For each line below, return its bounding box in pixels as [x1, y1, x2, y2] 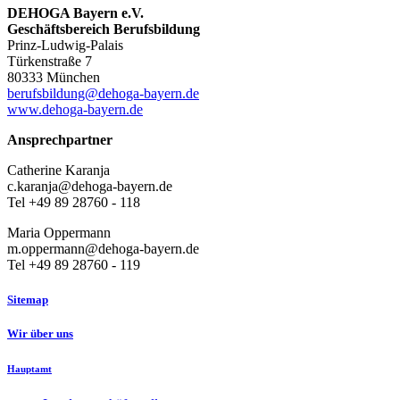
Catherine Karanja [7, 162, 110, 178]
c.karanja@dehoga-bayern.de [7, 178, 172, 194]
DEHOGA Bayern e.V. [7, 4, 144, 21]
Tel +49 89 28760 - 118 [7, 194, 140, 210]
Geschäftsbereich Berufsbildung [7, 21, 200, 37]
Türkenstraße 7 [7, 53, 92, 69]
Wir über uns [7, 327, 73, 341]
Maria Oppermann [7, 224, 111, 240]
